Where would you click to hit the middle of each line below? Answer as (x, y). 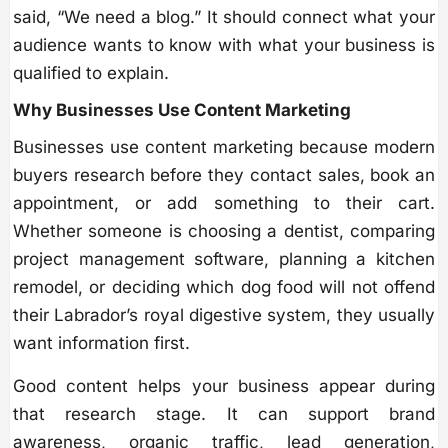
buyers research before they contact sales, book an (224, 175)
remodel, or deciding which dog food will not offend (224, 287)
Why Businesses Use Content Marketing (182, 110)
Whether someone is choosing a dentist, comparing (224, 231)
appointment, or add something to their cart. (224, 203)
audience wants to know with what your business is (224, 45)
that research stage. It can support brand (224, 414)
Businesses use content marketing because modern (224, 147)
